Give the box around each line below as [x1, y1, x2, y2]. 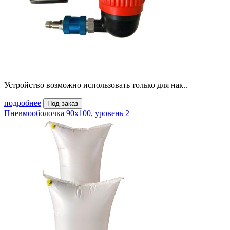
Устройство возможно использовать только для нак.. [4, 81, 187, 90]
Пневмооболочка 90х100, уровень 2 [4, 109, 129, 118]
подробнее [4, 99, 41, 108]
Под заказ [47, 100, 78, 108]
